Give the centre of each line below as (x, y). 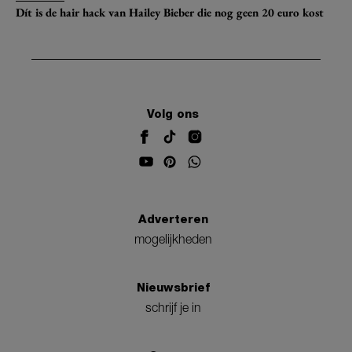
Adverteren (173, 219)
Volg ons (173, 114)
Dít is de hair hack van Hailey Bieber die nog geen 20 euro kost (170, 12)
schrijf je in (173, 308)
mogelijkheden (173, 238)
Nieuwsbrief (173, 287)
